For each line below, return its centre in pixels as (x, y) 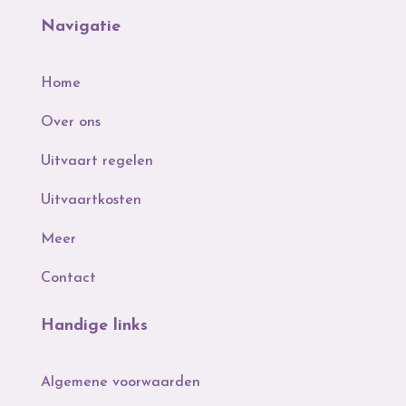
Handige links (94, 326)
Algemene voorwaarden (120, 383)
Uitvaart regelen (97, 162)
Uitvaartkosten (91, 201)
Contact (68, 279)
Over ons (70, 123)
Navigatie (80, 27)
